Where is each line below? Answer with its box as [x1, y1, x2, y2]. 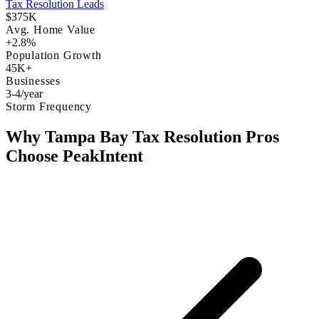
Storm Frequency [6, 100, 92, 113]
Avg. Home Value [6, 23, 95, 36]
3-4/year [6, 88, 43, 100]
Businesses [6, 75, 61, 88]
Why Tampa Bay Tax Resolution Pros [6, 127, 279, 147]
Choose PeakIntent [6, 147, 143, 166]
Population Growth [6, 49, 102, 62]
